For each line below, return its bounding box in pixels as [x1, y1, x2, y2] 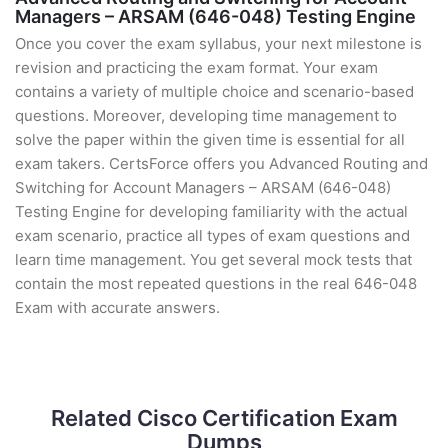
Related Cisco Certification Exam [50, 405, 398, 431]
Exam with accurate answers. [15, 298, 220, 317]
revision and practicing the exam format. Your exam [15, 58, 378, 77]
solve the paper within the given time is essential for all [15, 130, 405, 149]
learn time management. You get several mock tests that [15, 250, 412, 269]
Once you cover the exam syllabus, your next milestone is [15, 34, 422, 53]
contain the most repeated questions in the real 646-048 [15, 274, 417, 293]
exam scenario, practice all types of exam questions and [15, 226, 410, 245]
